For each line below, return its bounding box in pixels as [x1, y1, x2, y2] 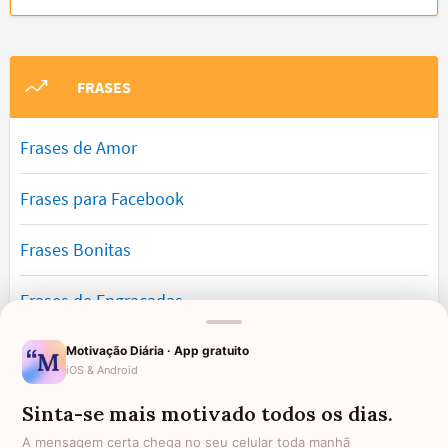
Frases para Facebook [20, 187, 184, 211]
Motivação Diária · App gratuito [66, 342, 249, 358]
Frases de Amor [20, 136, 137, 160]
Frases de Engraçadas [20, 289, 183, 313]
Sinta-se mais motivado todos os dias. [22, 401, 393, 426]
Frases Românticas [20, 340, 162, 364]
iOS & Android [66, 362, 138, 377]
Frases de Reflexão [20, 391, 161, 415]
